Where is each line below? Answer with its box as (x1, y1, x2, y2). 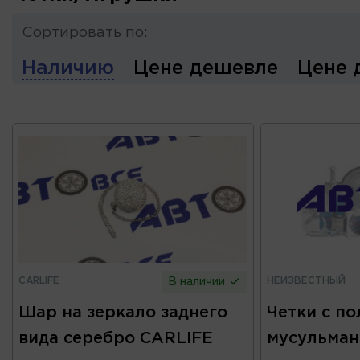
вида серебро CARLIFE (18, 330, 213, 346)
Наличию (22, 59, 114, 77)
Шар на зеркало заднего (18, 305, 227, 320)
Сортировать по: (22, 27, 148, 39)
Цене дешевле (133, 59, 278, 77)
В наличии (168, 276, 229, 287)
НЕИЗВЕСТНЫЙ (266, 276, 346, 285)
